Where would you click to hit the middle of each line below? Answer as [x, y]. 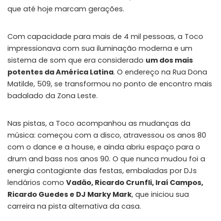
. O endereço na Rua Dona [160, 72]
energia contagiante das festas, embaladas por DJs [102, 170]
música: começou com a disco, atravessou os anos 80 [107, 135]
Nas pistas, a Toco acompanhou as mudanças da [99, 123]
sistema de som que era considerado [76, 60]
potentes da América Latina [60, 72]
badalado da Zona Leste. [53, 95]
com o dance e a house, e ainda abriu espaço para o [104, 147]
